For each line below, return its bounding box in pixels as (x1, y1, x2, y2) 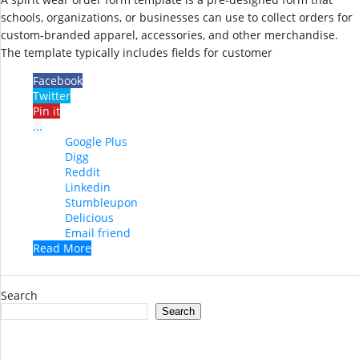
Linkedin (65, 179, 111, 196)
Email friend (65, 225, 131, 241)
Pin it (33, 103, 60, 119)
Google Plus (65, 134, 127, 150)
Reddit (65, 164, 100, 180)
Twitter (33, 88, 71, 104)
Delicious (65, 210, 114, 226)
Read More (33, 240, 91, 256)
